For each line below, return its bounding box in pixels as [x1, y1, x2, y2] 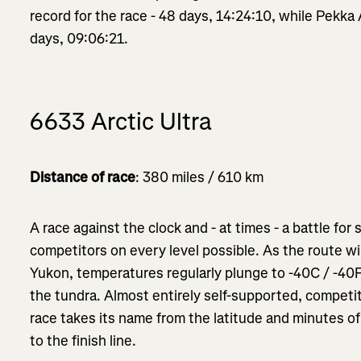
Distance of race [30, 167, 136, 187]
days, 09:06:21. [30, 28, 129, 48]
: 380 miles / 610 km [135, 167, 264, 187]
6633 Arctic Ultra [30, 105, 213, 138]
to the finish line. [30, 330, 137, 351]
